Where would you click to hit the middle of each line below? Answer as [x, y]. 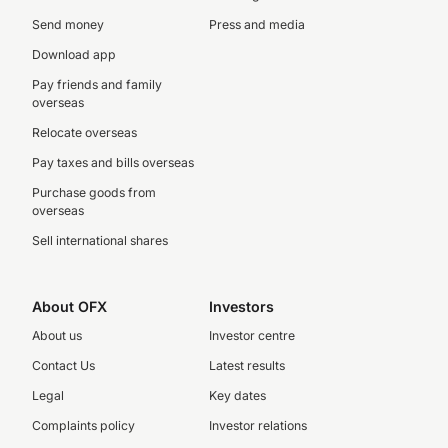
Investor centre [251, 335]
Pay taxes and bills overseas [113, 162]
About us [57, 335]
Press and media [256, 24]
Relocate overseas [84, 132]
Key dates [237, 395]
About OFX [69, 306]
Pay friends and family [97, 84]
